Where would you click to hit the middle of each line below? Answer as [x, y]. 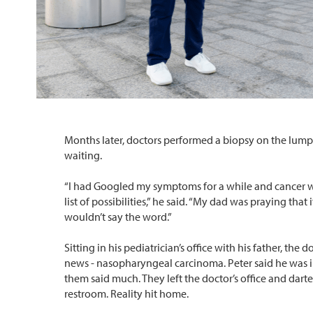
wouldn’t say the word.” [118, 217]
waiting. [83, 155]
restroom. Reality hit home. [126, 294]
